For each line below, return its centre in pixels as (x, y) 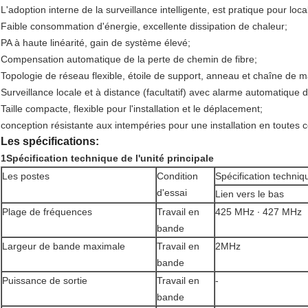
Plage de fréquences (47, 212)
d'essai (172, 193)
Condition (177, 176)
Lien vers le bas (250, 194)
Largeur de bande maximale (64, 246)
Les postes (26, 176)
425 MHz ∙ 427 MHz (258, 212)
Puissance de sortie (45, 281)
